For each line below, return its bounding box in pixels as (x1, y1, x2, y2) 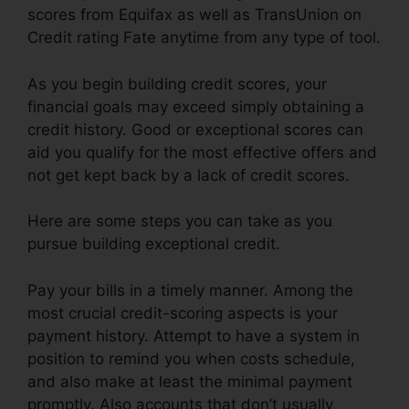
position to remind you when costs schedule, (27, 349, 355, 368)
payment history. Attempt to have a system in (27, 326, 360, 345)
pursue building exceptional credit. (27, 235, 280, 254)
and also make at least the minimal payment (27, 372, 352, 391)
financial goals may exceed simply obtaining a (27, 97, 364, 116)
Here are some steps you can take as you (27, 212, 332, 231)
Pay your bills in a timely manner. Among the (27, 280, 353, 299)
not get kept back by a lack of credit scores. (27, 165, 350, 184)
